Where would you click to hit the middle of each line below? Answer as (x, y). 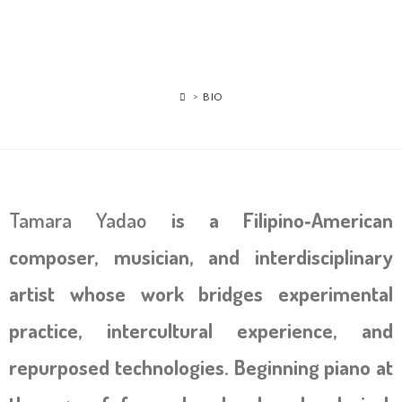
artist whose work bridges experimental (201, 293)
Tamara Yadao (78, 219)
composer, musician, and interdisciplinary (201, 256)
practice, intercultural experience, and (201, 330)
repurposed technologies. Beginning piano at (201, 367)
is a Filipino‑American (270, 219)
